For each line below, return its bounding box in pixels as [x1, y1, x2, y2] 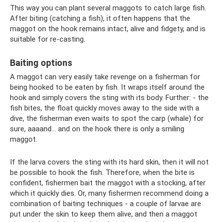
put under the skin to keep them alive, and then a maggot [10, 210, 197, 219]
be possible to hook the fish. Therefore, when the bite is [10, 168, 195, 177]
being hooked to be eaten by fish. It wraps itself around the [10, 83, 205, 92]
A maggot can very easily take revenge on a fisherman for [10, 72, 200, 82]
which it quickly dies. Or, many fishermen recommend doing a [10, 189, 209, 198]
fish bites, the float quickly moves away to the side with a [10, 104, 199, 113]
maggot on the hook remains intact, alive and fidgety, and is [10, 24, 206, 34]
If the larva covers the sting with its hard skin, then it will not [10, 158, 209, 167]
